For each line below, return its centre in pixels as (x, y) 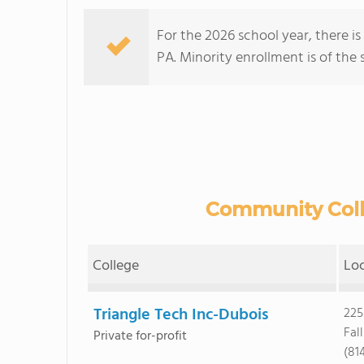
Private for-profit (140, 336)
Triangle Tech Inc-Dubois (181, 315)
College (115, 266)
